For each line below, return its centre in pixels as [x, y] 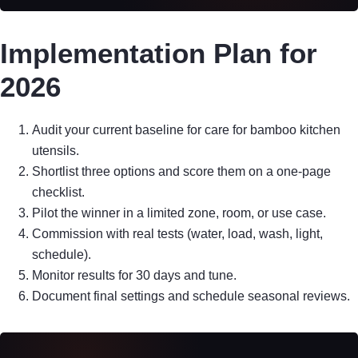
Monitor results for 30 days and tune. [134, 276]
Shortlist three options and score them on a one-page [181, 172]
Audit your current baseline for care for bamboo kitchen [186, 130]
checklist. [58, 193]
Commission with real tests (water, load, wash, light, [177, 234]
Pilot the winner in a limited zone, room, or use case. [179, 213]
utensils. [56, 151]
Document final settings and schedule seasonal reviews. [191, 296]
